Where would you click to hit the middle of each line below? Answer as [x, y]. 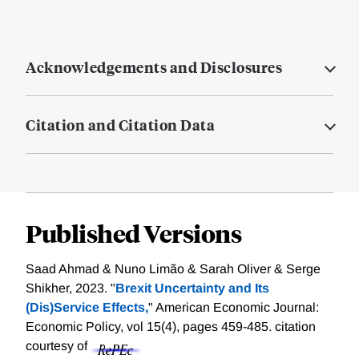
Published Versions [133, 233]
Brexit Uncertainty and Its [192, 288]
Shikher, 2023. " [71, 288]
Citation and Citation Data [120, 125]
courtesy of [58, 346]
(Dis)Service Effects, [87, 308]
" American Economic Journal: [234, 308]
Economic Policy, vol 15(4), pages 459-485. [150, 327]
